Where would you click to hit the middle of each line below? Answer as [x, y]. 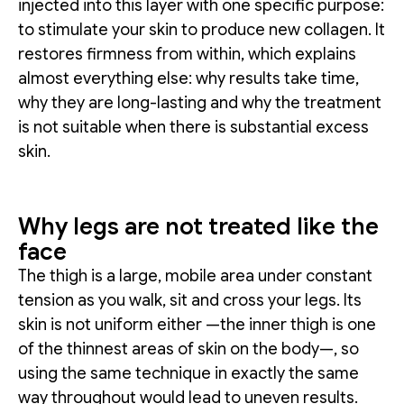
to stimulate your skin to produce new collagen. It [202, 29]
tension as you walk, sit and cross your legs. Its [190, 300]
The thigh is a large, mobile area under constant [195, 275]
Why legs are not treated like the [198, 226]
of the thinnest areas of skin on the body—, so [188, 349]
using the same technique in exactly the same [188, 373]
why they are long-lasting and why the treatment [200, 102]
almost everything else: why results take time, [188, 78]
